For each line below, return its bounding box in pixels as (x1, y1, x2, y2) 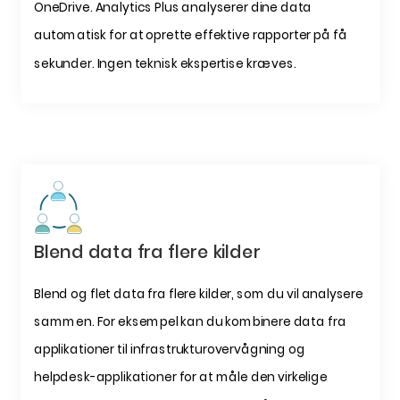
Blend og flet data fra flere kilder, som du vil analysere (33, 284, 363, 303)
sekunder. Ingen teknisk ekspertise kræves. (33, 54, 296, 72)
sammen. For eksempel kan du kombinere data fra (33, 312, 346, 330)
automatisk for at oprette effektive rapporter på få (33, 26, 346, 45)
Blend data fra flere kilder (33, 239, 261, 265)
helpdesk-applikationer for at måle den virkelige (33, 368, 328, 387)
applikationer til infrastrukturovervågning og (33, 340, 304, 359)
